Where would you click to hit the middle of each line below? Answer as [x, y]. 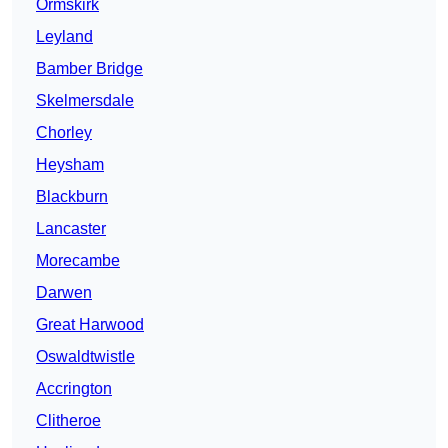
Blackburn [72, 197]
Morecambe [78, 261]
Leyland [64, 37]
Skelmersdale [85, 101]
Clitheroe [68, 421]
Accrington [74, 389]
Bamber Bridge [89, 69]
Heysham [70, 165]
